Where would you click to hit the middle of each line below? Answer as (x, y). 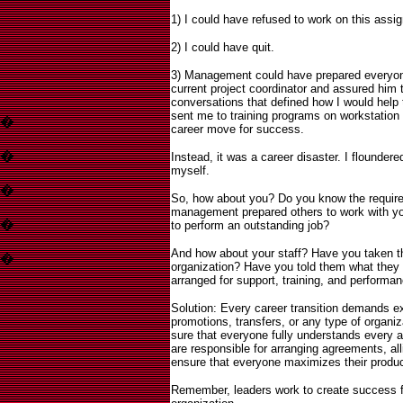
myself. (190, 170)
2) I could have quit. (223, 47)
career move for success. (237, 129)
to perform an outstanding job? (250, 225)
